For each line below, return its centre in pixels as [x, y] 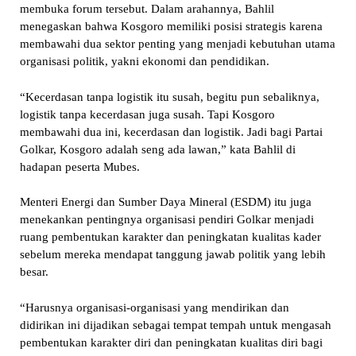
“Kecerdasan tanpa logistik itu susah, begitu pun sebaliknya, [169, 97]
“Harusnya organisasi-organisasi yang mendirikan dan [154, 307]
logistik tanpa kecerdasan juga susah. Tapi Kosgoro [147, 114]
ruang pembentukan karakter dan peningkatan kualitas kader [170, 237]
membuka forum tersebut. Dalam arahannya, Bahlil [147, 9]
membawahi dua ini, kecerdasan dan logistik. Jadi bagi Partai [171, 132]
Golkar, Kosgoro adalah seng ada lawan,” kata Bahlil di [157, 149]
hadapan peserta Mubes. [79, 166]
